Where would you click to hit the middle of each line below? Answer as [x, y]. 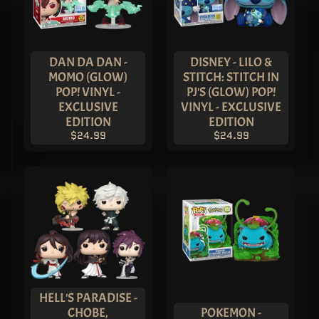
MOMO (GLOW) [88, 77]
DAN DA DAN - [88, 62]
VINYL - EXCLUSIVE [231, 106]
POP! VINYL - [88, 91]
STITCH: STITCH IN [231, 77]
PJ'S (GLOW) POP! [231, 91]
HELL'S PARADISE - [88, 298]
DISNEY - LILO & [231, 62]
